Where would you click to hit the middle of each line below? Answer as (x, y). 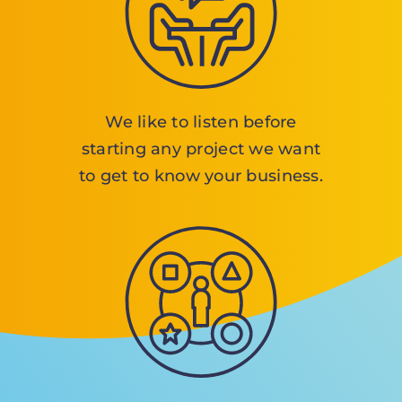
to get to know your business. (201, 175)
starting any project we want (201, 149)
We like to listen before (201, 122)
